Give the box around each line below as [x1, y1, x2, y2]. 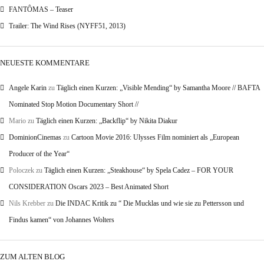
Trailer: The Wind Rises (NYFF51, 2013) [9, 22, 126, 31]
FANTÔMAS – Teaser [9, 5, 73, 14]
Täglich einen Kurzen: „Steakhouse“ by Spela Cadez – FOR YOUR [44, 166, 233, 175]
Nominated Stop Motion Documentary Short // [9, 100, 138, 109]
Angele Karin [9, 84, 47, 93]
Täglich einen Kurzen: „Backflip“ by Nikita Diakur [36, 117, 177, 126]
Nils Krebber [9, 199, 45, 208]
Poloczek [9, 166, 34, 175]
